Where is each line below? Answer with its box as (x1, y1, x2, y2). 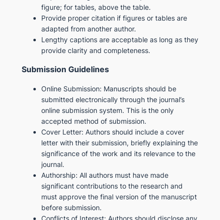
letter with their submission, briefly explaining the (41, 138, 198, 147)
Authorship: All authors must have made (41, 170, 168, 179)
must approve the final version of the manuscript (41, 192, 197, 201)
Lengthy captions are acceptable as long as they (41, 35, 198, 44)
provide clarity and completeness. (41, 46, 150, 55)
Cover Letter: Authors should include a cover (41, 127, 184, 136)
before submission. (41, 203, 102, 212)
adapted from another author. (41, 25, 136, 33)
